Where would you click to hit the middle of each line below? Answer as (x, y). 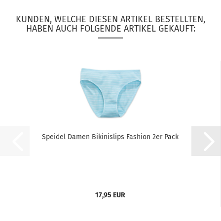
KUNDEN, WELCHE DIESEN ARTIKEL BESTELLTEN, (110, 19)
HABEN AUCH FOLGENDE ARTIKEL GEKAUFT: (110, 29)
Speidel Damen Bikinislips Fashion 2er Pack (110, 137)
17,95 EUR (110, 195)
